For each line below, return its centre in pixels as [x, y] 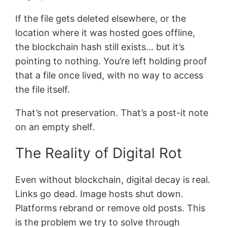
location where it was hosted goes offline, [105, 32]
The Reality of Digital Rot [99, 153]
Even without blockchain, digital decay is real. [113, 179]
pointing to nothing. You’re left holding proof [111, 61]
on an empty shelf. [55, 127]
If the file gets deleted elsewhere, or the [101, 18]
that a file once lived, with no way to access [109, 75]
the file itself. [43, 89]
